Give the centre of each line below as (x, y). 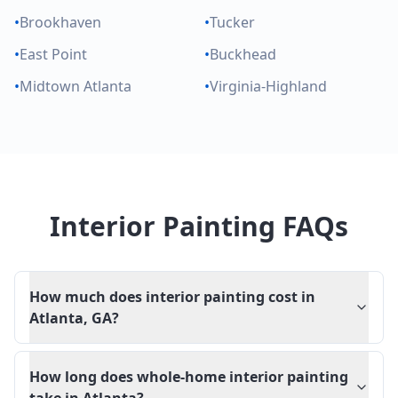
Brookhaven (60, 22)
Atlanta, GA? (74, 318)
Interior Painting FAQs (199, 226)
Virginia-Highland (268, 86)
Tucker (232, 22)
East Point (53, 54)
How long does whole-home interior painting (189, 377)
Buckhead (243, 54)
